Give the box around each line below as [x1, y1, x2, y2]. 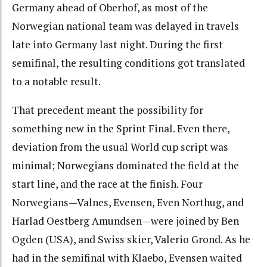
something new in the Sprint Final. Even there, [12, 122, 229, 136]
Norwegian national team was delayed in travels [12, 18, 239, 33]
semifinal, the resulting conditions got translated [12, 55, 245, 70]
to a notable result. [12, 74, 101, 88]
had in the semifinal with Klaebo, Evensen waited [12, 251, 242, 265]
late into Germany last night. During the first [12, 37, 223, 51]
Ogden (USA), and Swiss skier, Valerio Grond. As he [12, 232, 250, 247]
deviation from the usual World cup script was [12, 140, 228, 154]
